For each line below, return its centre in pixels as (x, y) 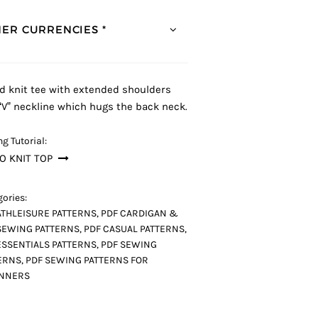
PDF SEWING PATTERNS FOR (87, 260)
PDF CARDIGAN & (140, 213)
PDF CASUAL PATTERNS (135, 229)
